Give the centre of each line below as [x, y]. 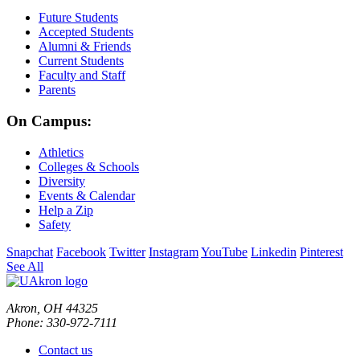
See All [25, 266]
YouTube [224, 252]
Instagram [174, 252]
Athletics [61, 152]
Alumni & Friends [85, 47]
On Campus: [49, 121]
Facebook [81, 252]
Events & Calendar [87, 195]
